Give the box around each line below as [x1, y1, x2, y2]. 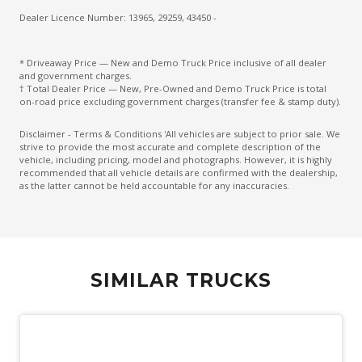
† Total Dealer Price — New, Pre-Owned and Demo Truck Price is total [19, 82, 326, 95]
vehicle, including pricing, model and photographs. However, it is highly [19, 154, 332, 166]
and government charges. [19, 69, 132, 82]
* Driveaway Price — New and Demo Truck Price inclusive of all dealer [19, 57, 326, 69]
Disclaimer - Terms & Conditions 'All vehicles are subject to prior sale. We [19, 128, 340, 141]
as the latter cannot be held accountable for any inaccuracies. [19, 179, 289, 192]
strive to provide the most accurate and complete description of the [19, 141, 321, 154]
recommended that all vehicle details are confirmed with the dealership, [19, 166, 338, 179]
